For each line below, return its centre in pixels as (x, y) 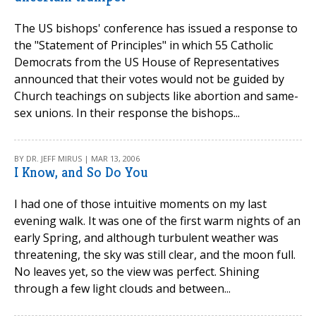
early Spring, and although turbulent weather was (146, 238)
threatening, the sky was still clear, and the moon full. (155, 255)
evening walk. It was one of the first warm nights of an (157, 221)
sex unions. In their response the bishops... (127, 113)
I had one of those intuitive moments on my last (140, 204)
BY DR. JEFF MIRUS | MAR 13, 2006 (77, 158)
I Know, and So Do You (81, 172)
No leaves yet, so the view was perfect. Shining (137, 272)
